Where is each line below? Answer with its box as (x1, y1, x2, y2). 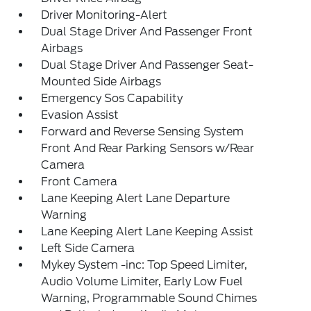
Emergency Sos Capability (41, 92, 183, 106)
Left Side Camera (41, 242, 135, 255)
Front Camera (41, 175, 118, 189)
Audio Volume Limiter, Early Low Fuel (41, 275, 244, 289)
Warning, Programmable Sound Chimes (41, 292, 258, 305)
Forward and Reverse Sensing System (41, 125, 244, 139)
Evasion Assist (41, 108, 119, 122)
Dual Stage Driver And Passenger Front (41, 25, 253, 39)
